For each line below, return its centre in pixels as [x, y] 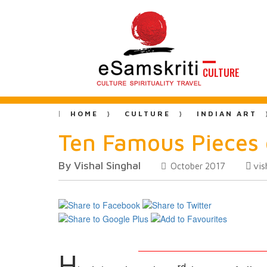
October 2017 [197, 166]
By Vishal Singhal [100, 165]
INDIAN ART [227, 114]
